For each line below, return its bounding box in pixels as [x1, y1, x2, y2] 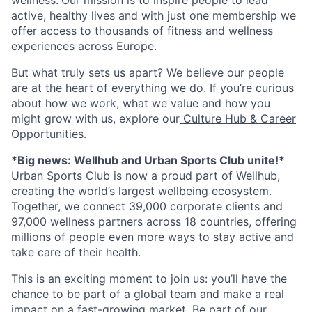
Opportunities [11, 126, 84, 141]
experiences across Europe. [11, 38, 157, 53]
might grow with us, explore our [11, 111, 180, 125]
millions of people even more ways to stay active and [11, 229, 294, 244]
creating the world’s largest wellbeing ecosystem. [11, 183, 272, 198]
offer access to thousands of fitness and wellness [11, 23, 273, 38]
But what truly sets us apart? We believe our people [11, 65, 284, 79]
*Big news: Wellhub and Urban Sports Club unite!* [11, 153, 285, 167]
